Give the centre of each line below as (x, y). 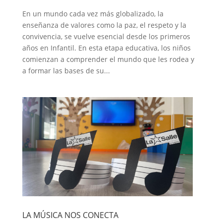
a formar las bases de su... (66, 71)
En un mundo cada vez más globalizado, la (93, 14)
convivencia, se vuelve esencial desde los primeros (106, 36)
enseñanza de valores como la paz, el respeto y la (104, 25)
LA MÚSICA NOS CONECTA (70, 215)
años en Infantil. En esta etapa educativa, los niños (106, 48)
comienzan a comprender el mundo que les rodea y (108, 59)
